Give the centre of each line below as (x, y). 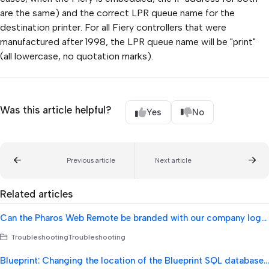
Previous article (91, 160)
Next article (173, 160)
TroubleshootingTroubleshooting (67, 237)
